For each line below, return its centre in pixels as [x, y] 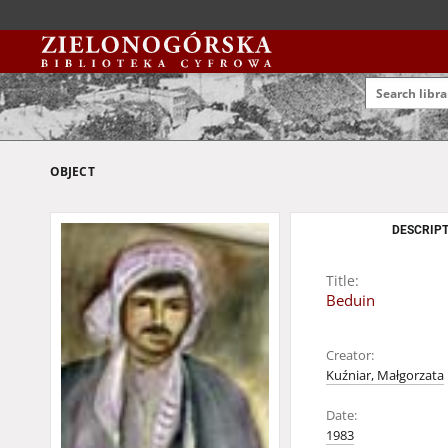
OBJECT [72, 171]
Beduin [350, 300]
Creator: [350, 355]
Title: [342, 280]
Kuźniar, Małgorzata [385, 375]
